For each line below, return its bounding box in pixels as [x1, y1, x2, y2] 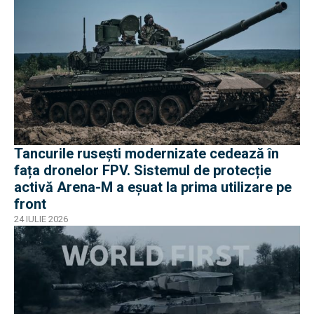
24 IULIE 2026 [14, 214, 68, 225]
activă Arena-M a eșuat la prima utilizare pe [14, 179, 292, 196]
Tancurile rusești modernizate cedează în [14, 145, 279, 163]
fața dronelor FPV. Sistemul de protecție [14, 162, 271, 179]
